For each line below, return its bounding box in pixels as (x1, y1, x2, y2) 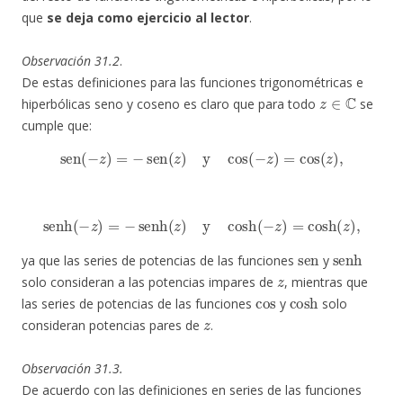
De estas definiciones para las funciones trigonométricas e (22, 74, 363, 92)
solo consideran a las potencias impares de (22, 273, 277, 291)
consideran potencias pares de (22, 317, 203, 335)
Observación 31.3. (22, 360, 123, 378)
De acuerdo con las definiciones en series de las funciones (22, 381, 362, 399)
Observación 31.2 (22, 52, 120, 70)
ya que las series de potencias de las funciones (22, 252, 298, 270)
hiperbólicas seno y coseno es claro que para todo (22, 95, 319, 113)
